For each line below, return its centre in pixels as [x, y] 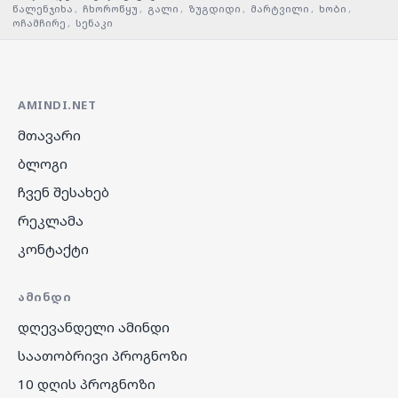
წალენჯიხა [43, 9]
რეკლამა [51, 221]
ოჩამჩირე [39, 23]
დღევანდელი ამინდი [94, 327]
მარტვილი [280, 9]
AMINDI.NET [57, 105]
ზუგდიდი [215, 9]
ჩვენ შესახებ [64, 192]
